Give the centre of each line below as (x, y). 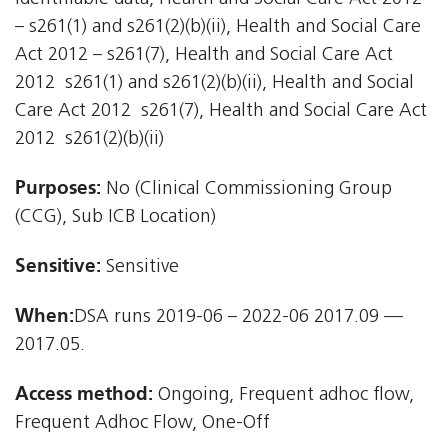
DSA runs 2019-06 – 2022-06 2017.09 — (238, 318)
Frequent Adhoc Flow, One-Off (142, 424)
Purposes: (58, 188)
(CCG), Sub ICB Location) (115, 218)
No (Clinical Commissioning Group (246, 190)
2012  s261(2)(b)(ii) (89, 140)
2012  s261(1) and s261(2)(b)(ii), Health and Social (214, 84)
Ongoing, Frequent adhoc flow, (283, 396)
